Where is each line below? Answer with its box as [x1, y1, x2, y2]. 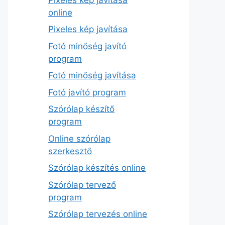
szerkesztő [48, 146, 92, 156]
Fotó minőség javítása [48, 70, 136, 81]
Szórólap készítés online [48, 163, 146, 173]
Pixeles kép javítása [48, 24, 128, 35]
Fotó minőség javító [48, 41, 127, 51]
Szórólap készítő [48, 104, 115, 115]
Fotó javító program [48, 87, 126, 97]
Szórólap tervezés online [48, 209, 147, 219]
